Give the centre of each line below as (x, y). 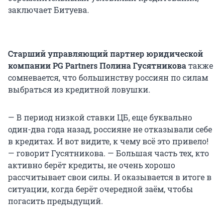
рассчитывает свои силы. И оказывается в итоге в (110, 177)
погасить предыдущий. (56, 201)
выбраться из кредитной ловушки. (79, 90)
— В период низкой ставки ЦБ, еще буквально (100, 117)
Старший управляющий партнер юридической (106, 54)
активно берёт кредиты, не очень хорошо (92, 165)
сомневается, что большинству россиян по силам (108, 78)
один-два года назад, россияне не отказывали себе (110, 129)
